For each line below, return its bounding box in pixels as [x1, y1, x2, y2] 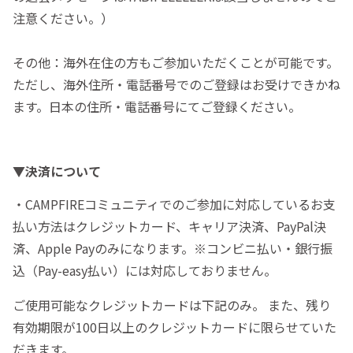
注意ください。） [13, 9, 113, 28]
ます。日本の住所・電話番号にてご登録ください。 [13, 97, 301, 117]
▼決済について [13, 162, 101, 181]
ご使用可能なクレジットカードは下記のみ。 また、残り [13, 295, 331, 315]
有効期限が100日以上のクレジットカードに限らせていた [13, 318, 336, 337]
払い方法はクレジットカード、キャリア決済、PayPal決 [13, 217, 326, 236]
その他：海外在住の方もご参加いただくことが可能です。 [13, 53, 339, 72]
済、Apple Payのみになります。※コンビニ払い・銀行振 [13, 239, 333, 258]
